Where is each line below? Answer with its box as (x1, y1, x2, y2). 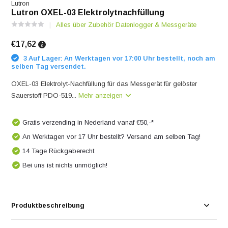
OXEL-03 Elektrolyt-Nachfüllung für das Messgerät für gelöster (11, 80, 197, 88)
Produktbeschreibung (11, 202, 85, 209)
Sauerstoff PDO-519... (11, 92, 79, 99)
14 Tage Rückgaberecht (22, 147, 95, 155)
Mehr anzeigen (78, 92, 125, 99)
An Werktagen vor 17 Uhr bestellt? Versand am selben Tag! (22, 133, 201, 140)
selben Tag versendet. (11, 63, 87, 70)
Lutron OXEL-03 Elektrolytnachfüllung (11, 8, 165, 17)
